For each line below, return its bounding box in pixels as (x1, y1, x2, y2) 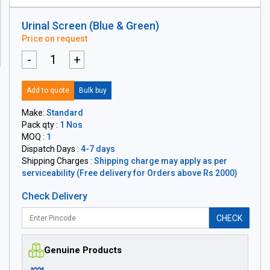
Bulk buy (79, 86, 107, 95)
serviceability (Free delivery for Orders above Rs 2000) (22, 168, 237, 178)
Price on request (22, 34, 87, 43)
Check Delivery (22, 190, 87, 202)
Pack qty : (22, 120, 60, 130)
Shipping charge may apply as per (94, 156, 227, 166)
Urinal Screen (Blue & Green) (22, 19, 159, 32)
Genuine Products (44, 244, 122, 256)
